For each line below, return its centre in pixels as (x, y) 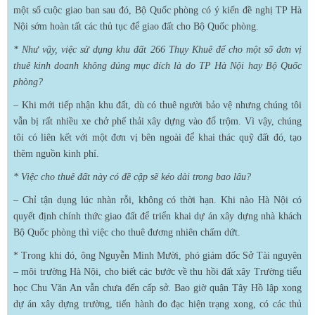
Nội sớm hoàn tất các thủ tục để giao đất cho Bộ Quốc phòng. (136, 26)
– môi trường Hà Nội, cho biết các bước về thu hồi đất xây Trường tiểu (157, 271)
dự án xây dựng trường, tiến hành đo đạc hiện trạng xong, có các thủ (157, 304)
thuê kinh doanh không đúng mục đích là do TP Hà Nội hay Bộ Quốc (157, 65)
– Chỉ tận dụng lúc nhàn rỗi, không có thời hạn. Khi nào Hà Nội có (157, 200)
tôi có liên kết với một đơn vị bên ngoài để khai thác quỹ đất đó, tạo (157, 137)
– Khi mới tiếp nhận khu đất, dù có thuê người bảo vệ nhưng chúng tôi (157, 105)
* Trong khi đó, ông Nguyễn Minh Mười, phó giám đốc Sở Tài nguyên (157, 255)
